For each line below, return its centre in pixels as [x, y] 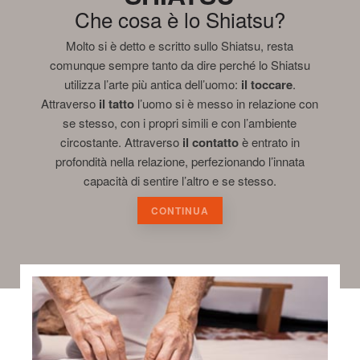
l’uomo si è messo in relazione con [227, 103]
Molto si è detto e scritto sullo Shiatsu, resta [180, 45]
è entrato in [269, 141]
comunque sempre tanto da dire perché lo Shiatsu [180, 64]
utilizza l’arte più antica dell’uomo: [152, 84]
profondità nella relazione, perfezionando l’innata [180, 161]
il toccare [266, 84]
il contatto [210, 142]
